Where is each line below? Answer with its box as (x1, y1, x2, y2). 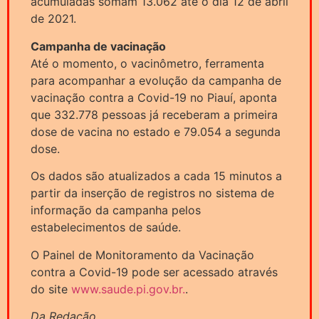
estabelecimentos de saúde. (31, 220, 181, 235)
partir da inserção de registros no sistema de (31, 186, 274, 201)
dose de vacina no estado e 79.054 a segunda (31, 124, 281, 139)
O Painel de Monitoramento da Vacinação (31, 247, 254, 262)
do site (31, 281, 71, 296)
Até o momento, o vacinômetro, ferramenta (31, 56, 264, 70)
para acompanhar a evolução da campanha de (31, 73, 281, 88)
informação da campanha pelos (31, 203, 201, 218)
